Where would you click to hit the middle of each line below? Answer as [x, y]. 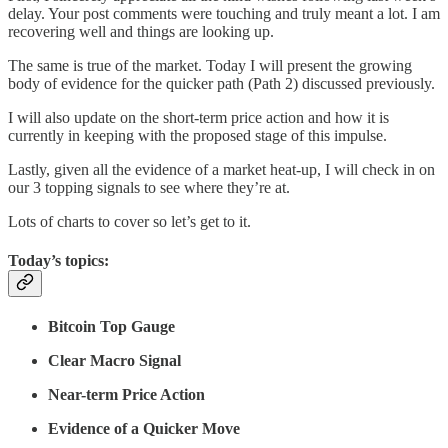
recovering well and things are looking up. [141, 31]
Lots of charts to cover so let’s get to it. [129, 221]
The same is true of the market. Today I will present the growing [210, 65]
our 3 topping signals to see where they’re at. [149, 187]
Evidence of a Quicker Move [144, 429]
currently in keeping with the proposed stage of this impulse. [197, 135]
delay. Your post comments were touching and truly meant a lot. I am [224, 13]
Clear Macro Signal [114, 361]
